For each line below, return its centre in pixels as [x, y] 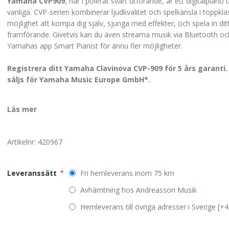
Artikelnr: [22, 142]
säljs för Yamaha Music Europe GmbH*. [79, 79]
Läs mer [22, 109]
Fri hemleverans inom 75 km [128, 173]
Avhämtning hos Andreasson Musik [139, 190]
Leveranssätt [33, 173]
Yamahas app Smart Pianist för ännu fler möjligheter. [95, 45]
